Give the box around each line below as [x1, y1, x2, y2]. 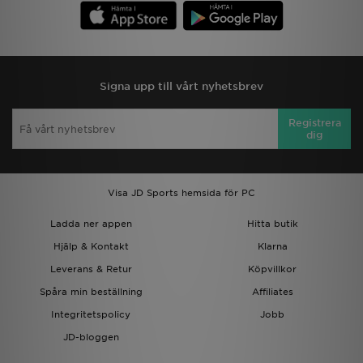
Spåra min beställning [39, 286, 143, 297]
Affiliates [251, 286, 293, 297]
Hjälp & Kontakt [53, 241, 129, 252]
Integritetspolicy [51, 309, 130, 320]
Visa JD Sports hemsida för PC [108, 187, 255, 199]
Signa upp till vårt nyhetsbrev [100, 80, 263, 92]
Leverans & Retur [49, 263, 132, 275]
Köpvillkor [248, 263, 297, 275]
